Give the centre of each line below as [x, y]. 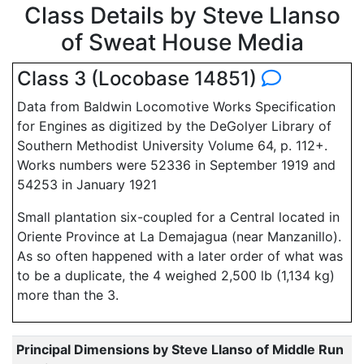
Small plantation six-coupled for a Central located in [178, 217]
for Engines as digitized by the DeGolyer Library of [174, 126]
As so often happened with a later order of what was [180, 256]
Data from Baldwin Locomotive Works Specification [176, 106]
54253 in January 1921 [87, 184]
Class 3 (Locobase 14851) [139, 78]
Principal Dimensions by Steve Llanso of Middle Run [180, 349]
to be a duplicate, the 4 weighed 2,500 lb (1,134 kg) [176, 275]
